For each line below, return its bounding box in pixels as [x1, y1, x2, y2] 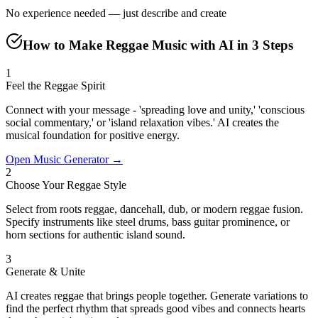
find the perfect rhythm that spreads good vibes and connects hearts [6, 302, 305, 315]
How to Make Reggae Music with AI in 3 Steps [23, 38, 293, 53]
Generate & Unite [6, 265, 85, 278]
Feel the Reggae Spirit [6, 79, 105, 92]
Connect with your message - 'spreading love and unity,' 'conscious [6, 104, 305, 116]
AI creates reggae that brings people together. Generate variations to [6, 290, 308, 302]
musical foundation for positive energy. [6, 129, 180, 142]
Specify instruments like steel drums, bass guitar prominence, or [6, 216, 290, 229]
